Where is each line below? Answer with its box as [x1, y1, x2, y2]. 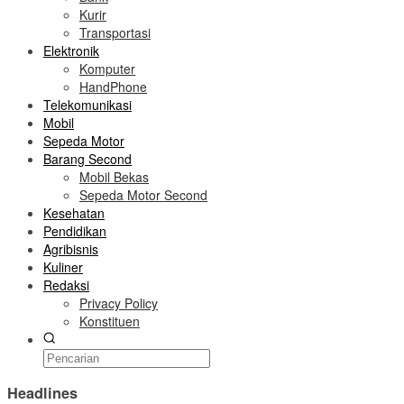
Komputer [79, 60, 135, 78]
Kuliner [43, 258, 83, 276]
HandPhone [79, 78, 147, 96]
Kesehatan [43, 204, 105, 222]
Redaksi [43, 276, 89, 294]
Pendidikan [43, 222, 106, 240]
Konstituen [79, 312, 140, 330]
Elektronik [43, 41, 99, 60]
